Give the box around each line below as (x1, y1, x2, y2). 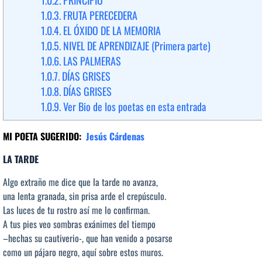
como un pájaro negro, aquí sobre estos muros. (3, 244, 163, 259)
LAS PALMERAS (61, 53, 121, 69)
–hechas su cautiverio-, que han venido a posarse (3, 230, 173, 245)
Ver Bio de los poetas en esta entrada (61, 99, 206, 115)
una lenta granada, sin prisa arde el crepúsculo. (3, 188, 166, 203)
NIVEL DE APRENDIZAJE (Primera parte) (61, 38, 211, 54)
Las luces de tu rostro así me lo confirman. (3, 202, 150, 217)
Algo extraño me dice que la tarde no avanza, (3, 174, 158, 189)
